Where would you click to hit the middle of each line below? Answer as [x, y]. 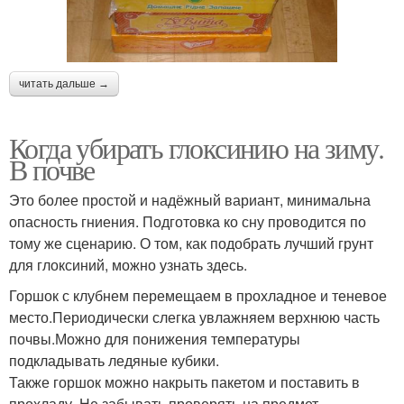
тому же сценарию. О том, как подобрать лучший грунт [191, 243]
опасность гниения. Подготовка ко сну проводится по [188, 221]
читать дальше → [64, 83]
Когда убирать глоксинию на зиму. [197, 147]
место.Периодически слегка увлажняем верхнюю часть [194, 317]
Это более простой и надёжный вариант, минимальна [190, 199]
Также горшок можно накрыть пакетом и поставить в [184, 381]
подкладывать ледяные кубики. [114, 360]
